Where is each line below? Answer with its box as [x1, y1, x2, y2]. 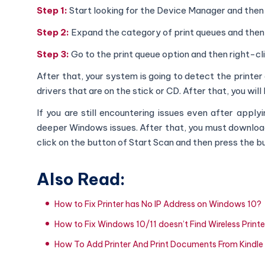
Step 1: [37, 4, 67, 16]
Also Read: [37, 168, 125, 189]
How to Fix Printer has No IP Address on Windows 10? [54, 198, 261, 209]
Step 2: [37, 26, 69, 38]
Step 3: [37, 48, 71, 60]
